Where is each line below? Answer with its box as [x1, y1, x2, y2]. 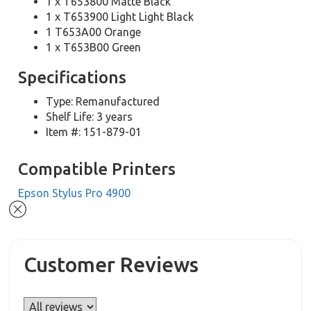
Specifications [18, 68, 127, 87]
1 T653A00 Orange [46, 26, 142, 38]
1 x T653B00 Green [46, 41, 142, 53]
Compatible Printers [18, 160, 176, 178]
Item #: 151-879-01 [46, 126, 142, 138]
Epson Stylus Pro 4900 [18, 187, 131, 199]
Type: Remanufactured [46, 95, 160, 108]
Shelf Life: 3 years [46, 110, 133, 123]
